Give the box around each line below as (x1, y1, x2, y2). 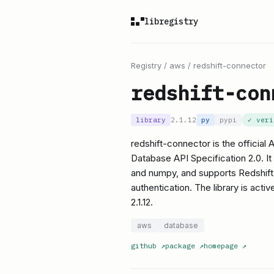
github (131, 241, 157, 250)
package (165, 241, 195, 250)
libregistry (144, 16, 198, 27)
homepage (204, 241, 238, 250)
